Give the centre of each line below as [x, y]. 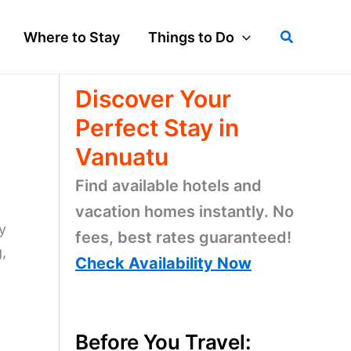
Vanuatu [122, 157]
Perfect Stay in [157, 128]
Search [302, 34]
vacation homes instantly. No [185, 212]
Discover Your [153, 99]
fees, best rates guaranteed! [183, 237]
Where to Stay [72, 37]
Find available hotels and [168, 186]
